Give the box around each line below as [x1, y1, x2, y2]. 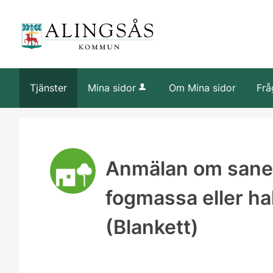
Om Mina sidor [169, 82, 236, 94]
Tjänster [30, 82, 67, 94]
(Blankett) [105, 215, 199, 239]
